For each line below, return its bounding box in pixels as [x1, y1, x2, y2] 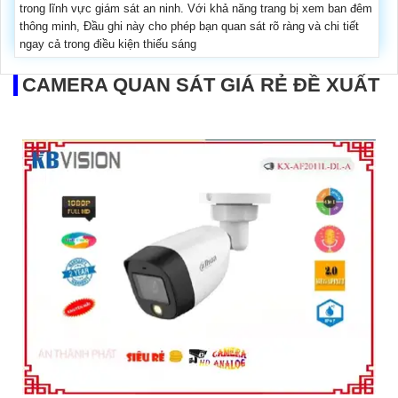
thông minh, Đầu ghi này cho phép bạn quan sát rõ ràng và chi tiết [20, 20, 359, 34]
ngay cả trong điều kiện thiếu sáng [20, 37, 196, 52]
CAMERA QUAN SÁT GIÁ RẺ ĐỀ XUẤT [22, 74, 379, 97]
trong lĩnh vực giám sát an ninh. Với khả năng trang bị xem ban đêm [20, 2, 372, 16]
